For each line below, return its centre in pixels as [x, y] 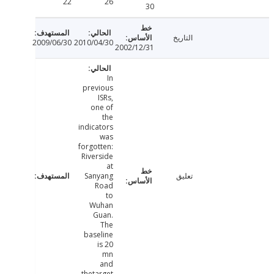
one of [131, 108]
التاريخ [213, 38]
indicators [125, 127]
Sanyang [128, 176]
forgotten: [125, 147]
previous [128, 88]
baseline [128, 235]
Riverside [127, 157]
